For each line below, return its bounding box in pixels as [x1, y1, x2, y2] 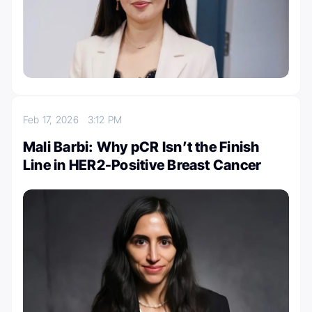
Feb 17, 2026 [23, 113, 88, 125]
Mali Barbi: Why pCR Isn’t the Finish [23, 138, 260, 155]
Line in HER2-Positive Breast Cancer [23, 156, 262, 173]
